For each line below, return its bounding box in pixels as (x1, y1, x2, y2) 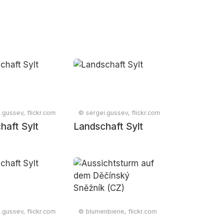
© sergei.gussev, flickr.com (78, 109, 161, 116)
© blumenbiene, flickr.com (78, 208, 157, 215)
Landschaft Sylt (74, 121, 144, 132)
